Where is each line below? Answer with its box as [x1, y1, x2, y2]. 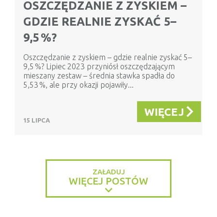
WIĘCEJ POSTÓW [69, 175, 148, 187]
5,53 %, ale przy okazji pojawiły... [23, 80, 134, 90]
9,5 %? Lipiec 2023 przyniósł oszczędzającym [23, 62, 175, 71]
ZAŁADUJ [92, 168, 125, 176]
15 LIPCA [23, 117, 50, 124]
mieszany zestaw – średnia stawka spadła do [23, 71, 175, 80]
